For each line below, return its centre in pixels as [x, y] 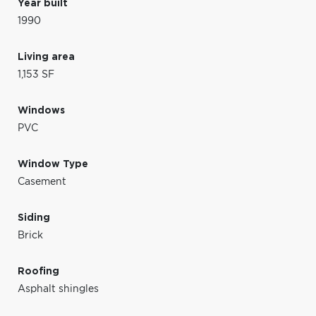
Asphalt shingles [58, 289]
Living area [46, 57]
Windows [41, 110]
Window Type [53, 164]
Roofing [38, 271]
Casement [42, 182]
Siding [34, 218]
